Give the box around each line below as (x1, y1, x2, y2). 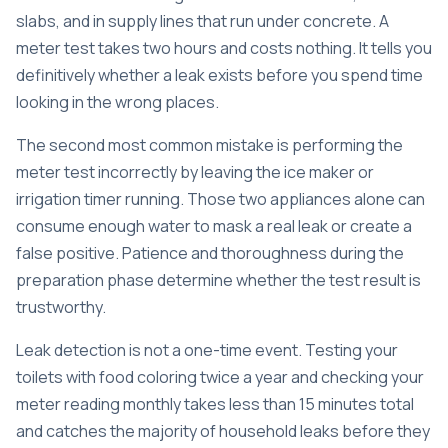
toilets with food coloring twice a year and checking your (16, 365, 424, 388)
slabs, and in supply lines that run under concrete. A (16, 9, 389, 32)
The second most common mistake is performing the (16, 133, 403, 156)
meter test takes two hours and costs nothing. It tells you (16, 36, 432, 59)
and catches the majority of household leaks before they (16, 419, 430, 442)
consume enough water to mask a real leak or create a (16, 214, 412, 237)
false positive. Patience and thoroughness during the (16, 241, 404, 264)
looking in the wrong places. (16, 90, 219, 113)
